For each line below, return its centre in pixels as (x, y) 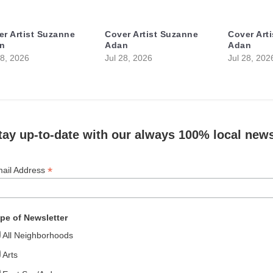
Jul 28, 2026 (129, 58)
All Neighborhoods (38, 235)
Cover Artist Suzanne (152, 34)
